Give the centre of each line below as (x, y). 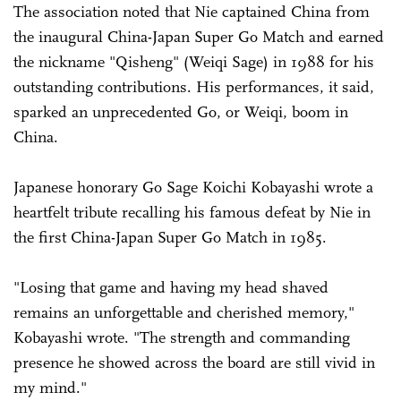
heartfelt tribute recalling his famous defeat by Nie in (192, 213)
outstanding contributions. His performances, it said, (194, 87)
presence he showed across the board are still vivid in (194, 363)
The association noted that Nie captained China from (192, 12)
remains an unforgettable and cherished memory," (184, 313)
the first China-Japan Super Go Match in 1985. (170, 238)
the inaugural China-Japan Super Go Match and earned (199, 37)
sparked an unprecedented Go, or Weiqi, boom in (181, 112)
